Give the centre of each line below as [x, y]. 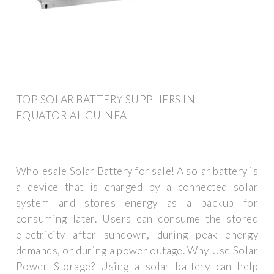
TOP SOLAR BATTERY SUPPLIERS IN [106, 99]
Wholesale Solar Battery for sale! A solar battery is [137, 171]
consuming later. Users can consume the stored [137, 219]
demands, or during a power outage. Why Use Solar [137, 251]
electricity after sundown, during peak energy [137, 235]
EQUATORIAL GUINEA [72, 115]
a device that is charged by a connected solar [137, 187]
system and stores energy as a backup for [137, 203]
